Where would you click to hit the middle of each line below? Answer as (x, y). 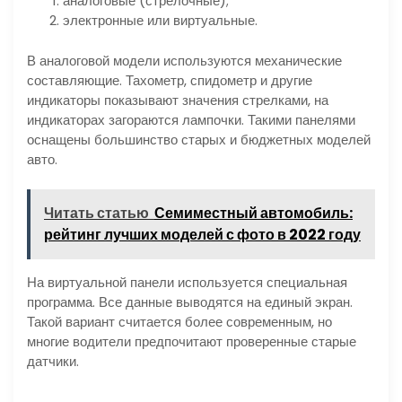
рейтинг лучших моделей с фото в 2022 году (202, 235)
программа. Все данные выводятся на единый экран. (190, 302)
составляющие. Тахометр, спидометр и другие (170, 80)
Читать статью (96, 214)
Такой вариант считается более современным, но (179, 322)
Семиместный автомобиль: (253, 214)
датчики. (53, 362)
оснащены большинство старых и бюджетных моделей (199, 139)
